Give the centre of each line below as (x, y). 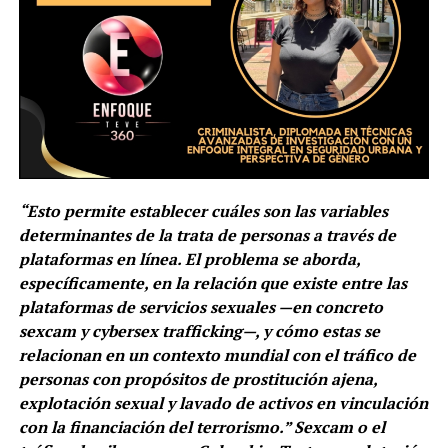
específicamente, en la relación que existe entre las (212, 283)
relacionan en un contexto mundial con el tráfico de (217, 355)
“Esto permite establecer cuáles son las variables (203, 211)
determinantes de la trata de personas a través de (207, 235)
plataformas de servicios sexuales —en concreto (200, 307)
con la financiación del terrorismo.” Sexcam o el (201, 427)
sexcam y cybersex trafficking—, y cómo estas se (199, 331)
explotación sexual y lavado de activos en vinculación (223, 403)
